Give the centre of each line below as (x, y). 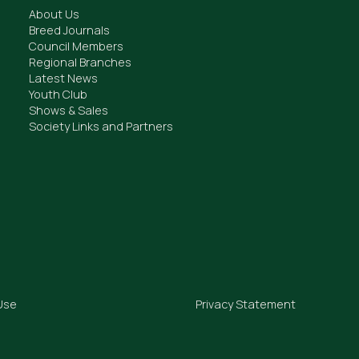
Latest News (63, 78)
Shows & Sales (68, 110)
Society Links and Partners (101, 126)
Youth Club (58, 94)
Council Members (76, 46)
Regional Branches (80, 62)
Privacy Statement (246, 304)
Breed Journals (69, 30)
